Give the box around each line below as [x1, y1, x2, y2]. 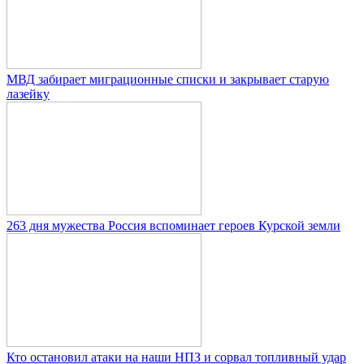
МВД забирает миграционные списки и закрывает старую [6, 71, 329, 86]
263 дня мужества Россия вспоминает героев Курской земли [6, 218, 340, 232]
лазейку [6, 86, 50, 101]
